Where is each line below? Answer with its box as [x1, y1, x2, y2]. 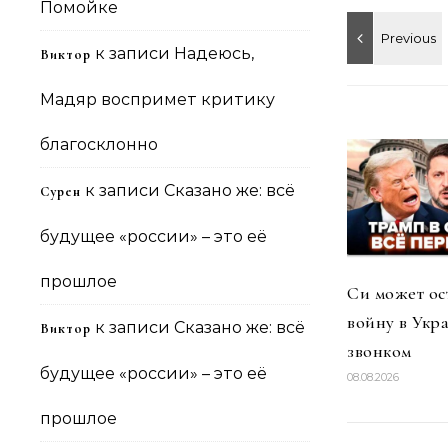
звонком [347, 340, 412, 362]
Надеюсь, [174, 44, 254, 63]
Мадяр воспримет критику [40, 90, 275, 109]
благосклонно [40, 135, 158, 154]
